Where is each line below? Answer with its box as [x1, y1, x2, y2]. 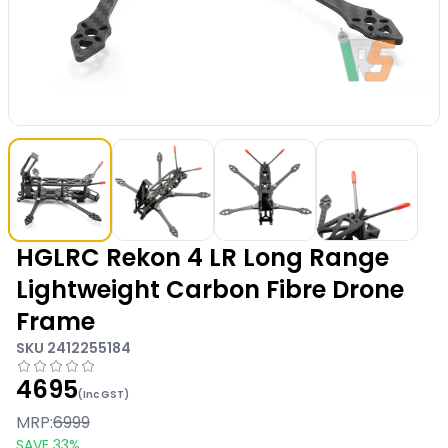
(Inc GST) [78, 387, 129, 402]
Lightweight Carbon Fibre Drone [16, 273, 404, 306]
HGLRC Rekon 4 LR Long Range [16, 241, 389, 274]
